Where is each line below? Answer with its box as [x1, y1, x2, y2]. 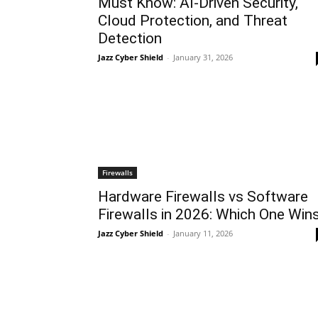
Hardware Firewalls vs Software [98, 188, 308, 205]
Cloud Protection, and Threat [98, 12, 287, 29]
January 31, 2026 [173, 52, 233, 62]
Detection [98, 30, 162, 47]
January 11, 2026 [173, 228, 233, 238]
